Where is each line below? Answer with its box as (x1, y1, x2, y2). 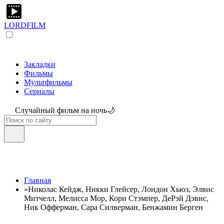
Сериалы (24, 87, 54, 95)
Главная (24, 176, 51, 184)
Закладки (24, 60, 55, 68)
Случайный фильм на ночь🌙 (15, 106, 115, 114)
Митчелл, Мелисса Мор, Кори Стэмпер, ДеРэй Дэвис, (24, 194, 208, 202)
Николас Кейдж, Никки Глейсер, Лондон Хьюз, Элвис (28, 185, 214, 193)
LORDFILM (4, 21, 45, 29)
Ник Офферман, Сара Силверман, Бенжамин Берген (24, 203, 203, 211)
